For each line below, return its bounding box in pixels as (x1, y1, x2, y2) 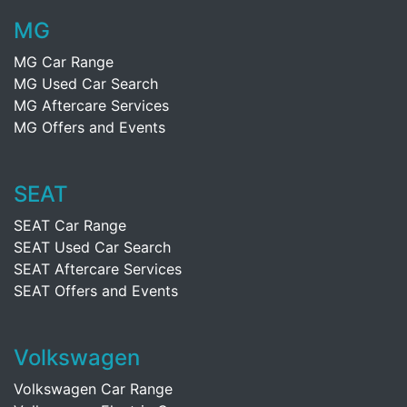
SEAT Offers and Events (14, 282, 178, 300)
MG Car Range (14, 53, 114, 71)
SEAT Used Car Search (14, 238, 171, 256)
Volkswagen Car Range (14, 380, 173, 398)
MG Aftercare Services (14, 96, 169, 114)
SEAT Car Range (14, 216, 126, 234)
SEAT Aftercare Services (14, 260, 182, 278)
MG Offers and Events (14, 118, 165, 136)
